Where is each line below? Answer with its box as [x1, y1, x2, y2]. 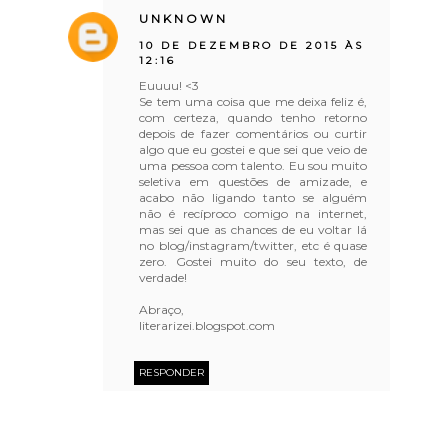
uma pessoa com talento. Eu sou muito [139, 157, 368, 173]
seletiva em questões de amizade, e [139, 173, 368, 189]
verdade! [139, 269, 188, 285]
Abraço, [139, 301, 185, 317]
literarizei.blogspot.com [139, 317, 276, 333]
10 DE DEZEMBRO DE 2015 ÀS [139, 38, 365, 52]
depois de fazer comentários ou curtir [139, 125, 368, 141]
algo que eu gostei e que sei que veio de [139, 141, 368, 157]
